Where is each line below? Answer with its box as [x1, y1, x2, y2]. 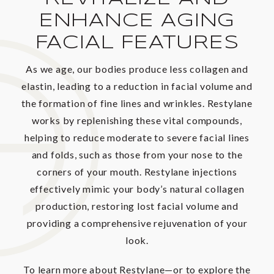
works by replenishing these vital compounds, [31, 114, 243, 127]
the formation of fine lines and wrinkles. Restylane [21, 97, 253, 109]
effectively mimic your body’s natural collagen [29, 183, 245, 195]
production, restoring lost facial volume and [35, 200, 239, 212]
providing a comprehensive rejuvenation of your [26, 217, 248, 229]
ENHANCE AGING [39, 12, 235, 31]
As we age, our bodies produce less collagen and [26, 63, 248, 75]
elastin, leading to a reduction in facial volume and [21, 80, 253, 92]
